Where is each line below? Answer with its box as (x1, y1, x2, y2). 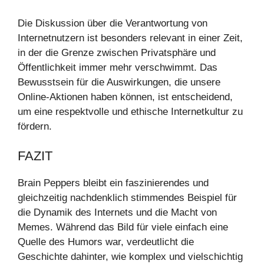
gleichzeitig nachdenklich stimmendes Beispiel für (18, 192, 237, 203)
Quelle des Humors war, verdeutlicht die (18, 236, 194, 247)
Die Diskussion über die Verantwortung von (18, 17, 207, 29)
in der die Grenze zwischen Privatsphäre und (18, 47, 216, 58)
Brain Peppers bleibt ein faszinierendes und (18, 177, 209, 189)
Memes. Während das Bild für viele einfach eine (18, 222, 228, 233)
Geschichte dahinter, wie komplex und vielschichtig (18, 251, 243, 262)
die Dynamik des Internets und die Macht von (18, 207, 217, 218)
